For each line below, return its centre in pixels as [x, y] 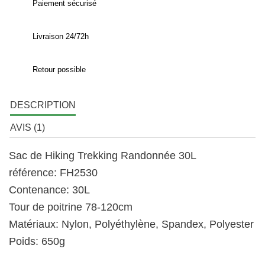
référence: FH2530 [53, 172]
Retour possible [59, 69]
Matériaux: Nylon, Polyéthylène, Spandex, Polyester [131, 224]
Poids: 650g [37, 241]
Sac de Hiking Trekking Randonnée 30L [104, 155]
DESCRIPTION [43, 105]
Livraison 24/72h [61, 36]
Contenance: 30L [49, 190]
